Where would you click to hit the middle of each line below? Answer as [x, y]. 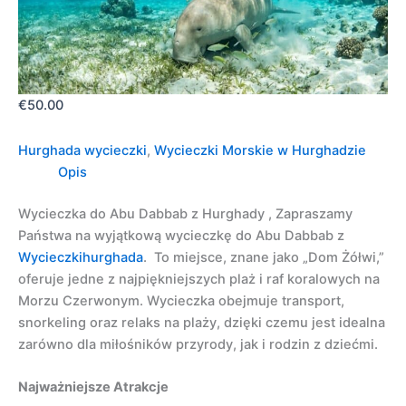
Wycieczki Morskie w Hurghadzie [260, 150]
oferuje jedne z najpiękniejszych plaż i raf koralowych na [199, 279]
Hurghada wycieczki [82, 150]
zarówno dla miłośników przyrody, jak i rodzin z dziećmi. [198, 344]
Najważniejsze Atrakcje [93, 387]
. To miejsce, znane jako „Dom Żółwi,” [264, 257]
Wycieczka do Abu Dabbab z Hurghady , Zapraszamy [185, 213]
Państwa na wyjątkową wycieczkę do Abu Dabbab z [181, 235]
